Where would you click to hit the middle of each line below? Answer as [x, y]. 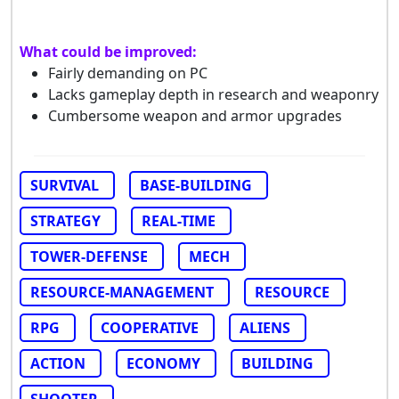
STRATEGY [65, 220]
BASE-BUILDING [196, 185]
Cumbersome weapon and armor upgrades [195, 115]
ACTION [58, 363]
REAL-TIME [179, 220]
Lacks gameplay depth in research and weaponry [213, 94]
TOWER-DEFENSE [89, 256]
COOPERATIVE [150, 327]
